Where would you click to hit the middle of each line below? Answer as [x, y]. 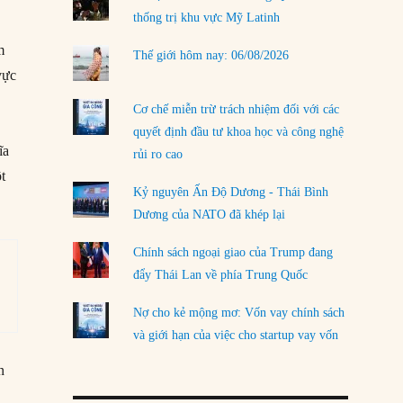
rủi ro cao [157, 154]
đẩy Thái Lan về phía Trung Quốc [220, 275]
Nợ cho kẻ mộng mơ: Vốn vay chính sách [238, 313]
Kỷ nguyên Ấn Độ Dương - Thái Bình [230, 192]
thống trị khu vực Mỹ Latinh [206, 18]
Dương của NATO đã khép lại [209, 214]
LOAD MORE [210, 27]
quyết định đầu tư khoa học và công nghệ [238, 131]
